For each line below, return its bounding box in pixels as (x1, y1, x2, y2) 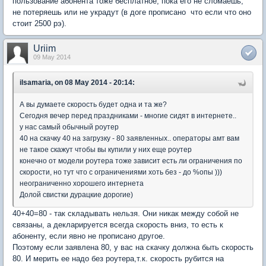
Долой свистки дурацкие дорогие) (20, 191, 133, 199)
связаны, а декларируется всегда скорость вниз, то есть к (12, 220, 223, 229)
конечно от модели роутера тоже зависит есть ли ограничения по (20, 157, 242, 165)
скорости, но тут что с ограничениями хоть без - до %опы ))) (20, 168, 222, 176)
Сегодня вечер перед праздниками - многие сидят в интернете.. (20, 112, 236, 120)
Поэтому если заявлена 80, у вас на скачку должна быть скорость (12, 243, 254, 252)
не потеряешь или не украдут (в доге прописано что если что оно (12, 8, 251, 17)
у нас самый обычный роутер (20, 123, 119, 131)
